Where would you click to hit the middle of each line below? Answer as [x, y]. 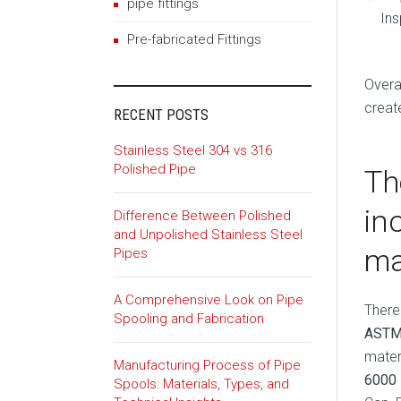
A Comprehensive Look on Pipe [209, 300]
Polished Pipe [155, 169]
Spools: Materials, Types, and [201, 384]
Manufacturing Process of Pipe [207, 365]
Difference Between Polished [202, 216]
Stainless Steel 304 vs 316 [193, 150]
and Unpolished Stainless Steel [208, 235]
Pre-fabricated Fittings [194, 39]
